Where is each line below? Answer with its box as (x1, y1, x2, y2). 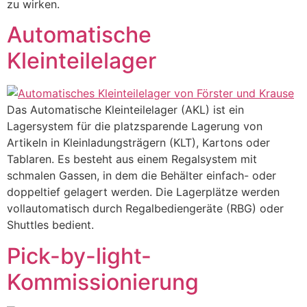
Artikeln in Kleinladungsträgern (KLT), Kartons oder (7, 136, 270, 150)
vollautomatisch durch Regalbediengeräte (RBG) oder (7, 201, 284, 216)
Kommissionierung (7, 268, 199, 295)
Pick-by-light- (7, 242, 151, 269)
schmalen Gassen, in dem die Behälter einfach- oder (7, 169, 276, 183)
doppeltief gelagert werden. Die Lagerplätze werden (7, 185, 280, 199)
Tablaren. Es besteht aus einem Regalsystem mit (7, 152, 257, 167)
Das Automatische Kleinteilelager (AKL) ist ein (7, 103, 244, 117)
